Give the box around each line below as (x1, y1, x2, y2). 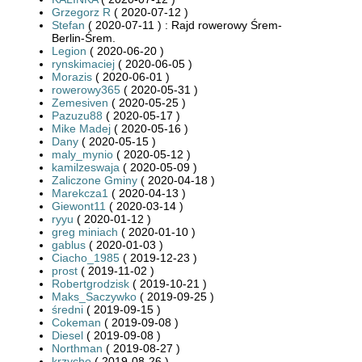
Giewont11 (52, 199, 106, 213)
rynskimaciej (52, 57, 115, 70)
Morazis (52, 69, 92, 83)
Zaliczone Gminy (52, 173, 137, 187)
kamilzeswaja (52, 160, 120, 174)
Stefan (52, 18, 85, 32)
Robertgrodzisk (52, 276, 129, 290)
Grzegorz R (52, 5, 111, 19)
